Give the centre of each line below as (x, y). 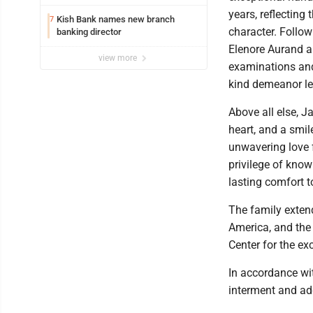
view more (119, 58)
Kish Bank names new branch (116, 19)
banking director (89, 32)
